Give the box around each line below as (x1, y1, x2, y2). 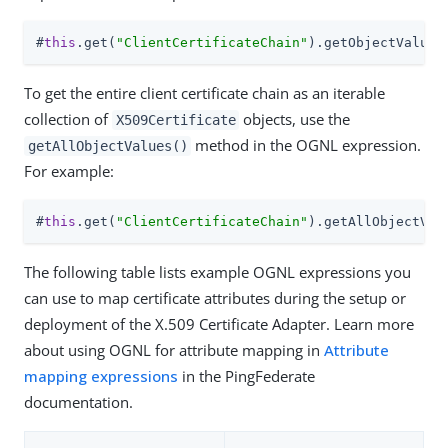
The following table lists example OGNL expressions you (24, 262, 411, 282)
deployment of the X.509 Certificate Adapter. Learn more (24, 314, 414, 334)
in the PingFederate (178, 366, 315, 386)
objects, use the (239, 109, 351, 129)
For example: (24, 161, 114, 181)
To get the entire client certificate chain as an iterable (24, 83, 385, 103)
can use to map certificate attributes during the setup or (24, 288, 406, 308)
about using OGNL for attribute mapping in (24, 340, 324, 360)
